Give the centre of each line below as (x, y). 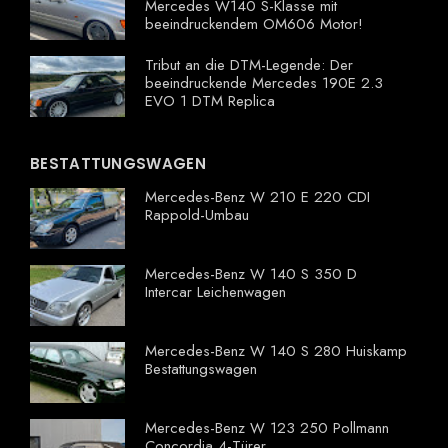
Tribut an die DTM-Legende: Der (249, 65)
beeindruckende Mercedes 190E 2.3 (264, 83)
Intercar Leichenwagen (215, 292)
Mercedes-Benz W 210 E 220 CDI (257, 197)
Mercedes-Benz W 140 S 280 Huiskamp (276, 351)
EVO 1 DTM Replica (210, 101)
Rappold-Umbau (197, 215)
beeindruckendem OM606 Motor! (254, 24)
